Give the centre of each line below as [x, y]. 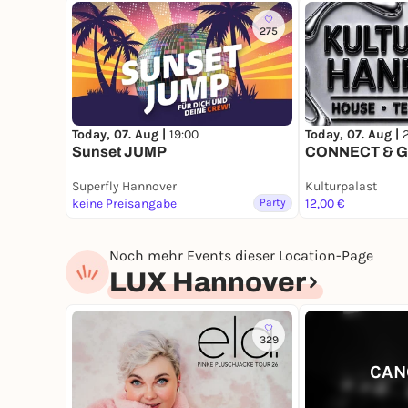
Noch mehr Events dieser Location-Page [241, 256]
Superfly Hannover [124, 187]
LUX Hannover [208, 283]
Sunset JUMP [119, 152]
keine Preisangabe [124, 204]
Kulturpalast [341, 187]
